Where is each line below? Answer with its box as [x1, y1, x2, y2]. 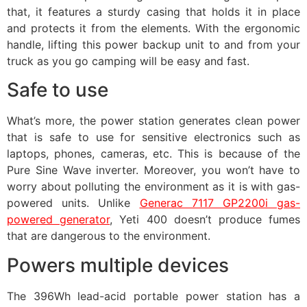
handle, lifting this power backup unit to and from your [7, 37, 300, 51]
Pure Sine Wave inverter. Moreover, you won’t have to [7, 163, 300, 177]
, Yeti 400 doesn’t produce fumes [110, 212, 301, 227]
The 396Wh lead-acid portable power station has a [7, 288, 300, 303]
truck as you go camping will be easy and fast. [7, 53, 249, 68]
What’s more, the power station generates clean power [7, 114, 300, 128]
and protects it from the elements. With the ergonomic [7, 21, 300, 35]
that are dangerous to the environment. [7, 229, 210, 243]
